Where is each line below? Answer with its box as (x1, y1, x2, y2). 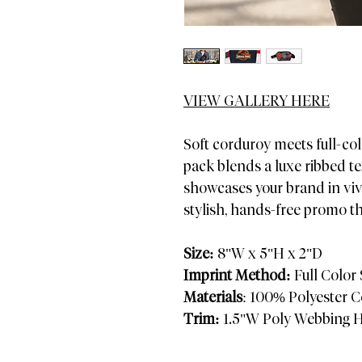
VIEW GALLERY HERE (183, 92, 330, 110)
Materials (183, 288, 242, 306)
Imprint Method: (183, 267, 291, 284)
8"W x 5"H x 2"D (214, 245, 322, 263)
